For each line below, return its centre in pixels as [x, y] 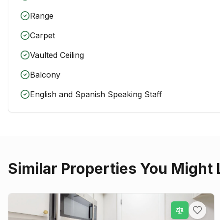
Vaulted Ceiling [57, 55]
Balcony [45, 75]
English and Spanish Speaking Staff [96, 94]
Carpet [42, 35]
